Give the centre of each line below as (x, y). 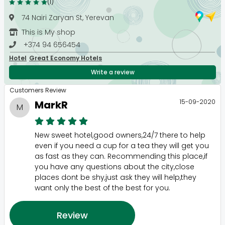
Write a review (113, 72)
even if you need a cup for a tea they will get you (122, 145)
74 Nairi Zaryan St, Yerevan (68, 17)
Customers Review (38, 90)
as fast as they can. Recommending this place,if (121, 156)
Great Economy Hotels (66, 58)
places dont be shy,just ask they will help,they (116, 177)
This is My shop (48, 32)
